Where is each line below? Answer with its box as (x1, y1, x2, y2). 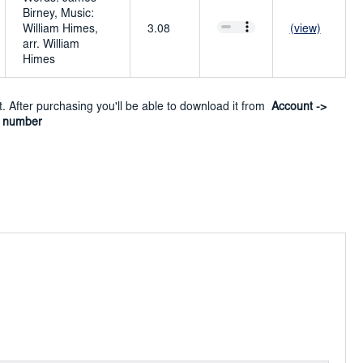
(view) (289, 23, 321, 36)
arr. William (22, 39, 79, 51)
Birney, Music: (22, 8, 94, 20)
